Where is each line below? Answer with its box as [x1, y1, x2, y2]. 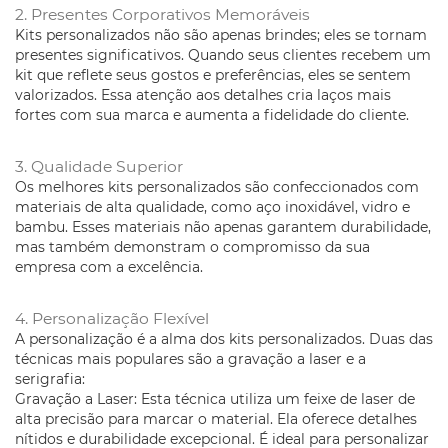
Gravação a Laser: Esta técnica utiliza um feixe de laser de [15, 390, 415, 409]
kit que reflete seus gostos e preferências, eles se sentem [15, 66, 411, 85]
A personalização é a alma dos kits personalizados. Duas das [15, 330, 433, 349]
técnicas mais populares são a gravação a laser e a [15, 350, 366, 369]
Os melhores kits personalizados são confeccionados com [15, 178, 419, 197]
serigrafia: [15, 370, 85, 389]
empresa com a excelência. [15, 258, 203, 277]
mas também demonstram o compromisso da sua [15, 238, 370, 257]
